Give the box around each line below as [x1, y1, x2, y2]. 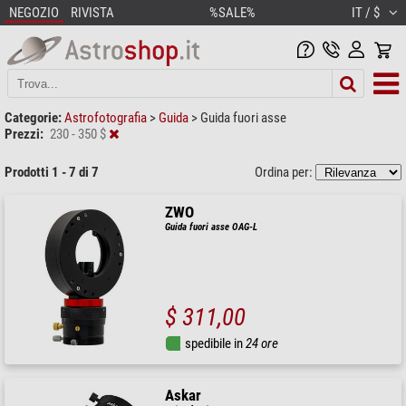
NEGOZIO [9, 5, 59, 21]
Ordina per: [255, 163, 315, 180]
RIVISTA [71, 5, 114, 21]
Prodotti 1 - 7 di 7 [5, 163, 99, 180]
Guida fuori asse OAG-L [165, 220, 258, 233]
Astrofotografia [64, 109, 150, 126]
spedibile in [185, 334, 246, 352]
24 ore [246, 334, 279, 352]
